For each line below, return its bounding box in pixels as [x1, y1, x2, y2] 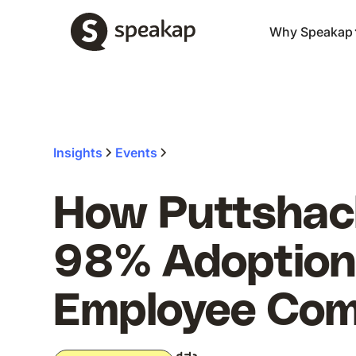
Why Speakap [269, 24, 353, 40]
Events [115, 145, 158, 161]
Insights [53, 145, 103, 161]
